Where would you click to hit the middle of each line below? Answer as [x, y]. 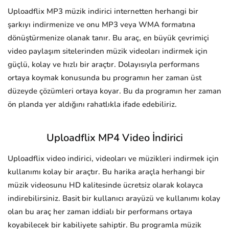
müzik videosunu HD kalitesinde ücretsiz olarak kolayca [105, 185]
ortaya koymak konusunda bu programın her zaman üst [105, 78]
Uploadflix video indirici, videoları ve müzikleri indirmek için [113, 159]
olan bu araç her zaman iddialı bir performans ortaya [100, 212]
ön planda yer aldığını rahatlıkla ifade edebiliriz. [92, 105]
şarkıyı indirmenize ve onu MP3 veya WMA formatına [101, 25]
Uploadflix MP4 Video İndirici [114, 138]
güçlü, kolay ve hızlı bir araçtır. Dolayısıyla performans [104, 65]
